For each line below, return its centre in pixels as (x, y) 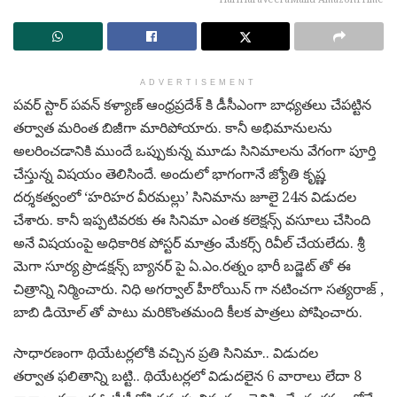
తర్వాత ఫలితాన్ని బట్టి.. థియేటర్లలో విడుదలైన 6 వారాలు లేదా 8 (187, 376)
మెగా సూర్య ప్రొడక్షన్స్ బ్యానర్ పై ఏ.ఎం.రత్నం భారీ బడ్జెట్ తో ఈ (182, 266)
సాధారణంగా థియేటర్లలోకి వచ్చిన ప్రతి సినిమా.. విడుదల (166, 353)
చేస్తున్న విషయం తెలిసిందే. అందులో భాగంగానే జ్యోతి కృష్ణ (169, 174)
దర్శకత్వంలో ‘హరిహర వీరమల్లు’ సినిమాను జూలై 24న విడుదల (185, 197)
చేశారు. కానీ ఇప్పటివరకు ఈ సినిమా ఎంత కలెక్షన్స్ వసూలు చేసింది (192, 220)
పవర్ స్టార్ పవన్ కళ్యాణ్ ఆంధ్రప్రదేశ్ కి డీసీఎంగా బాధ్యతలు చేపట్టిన (192, 105)
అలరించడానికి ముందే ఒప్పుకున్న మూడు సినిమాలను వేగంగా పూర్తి (195, 151)
